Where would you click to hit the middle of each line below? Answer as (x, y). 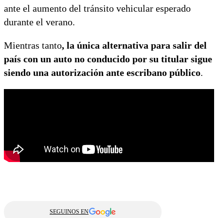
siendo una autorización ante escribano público (102, 73)
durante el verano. (39, 22)
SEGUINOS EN (69, 212)
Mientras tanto (33, 45)
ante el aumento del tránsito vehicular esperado (97, 9)
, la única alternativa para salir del (134, 45)
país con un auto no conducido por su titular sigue (108, 59)
